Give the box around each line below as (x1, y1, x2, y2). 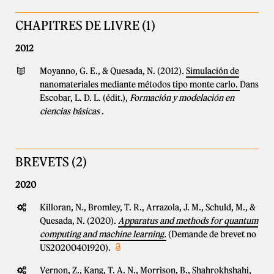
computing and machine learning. (40, 229, 166, 240)
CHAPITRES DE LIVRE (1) (15, 18, 155, 33)
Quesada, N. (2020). (40, 215, 118, 226)
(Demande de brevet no (168, 229, 256, 240)
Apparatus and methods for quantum (118, 215, 258, 226)
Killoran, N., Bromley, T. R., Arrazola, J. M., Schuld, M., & (40, 202, 256, 213)
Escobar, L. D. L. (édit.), (40, 92, 130, 103)
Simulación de (186, 65, 239, 76)
